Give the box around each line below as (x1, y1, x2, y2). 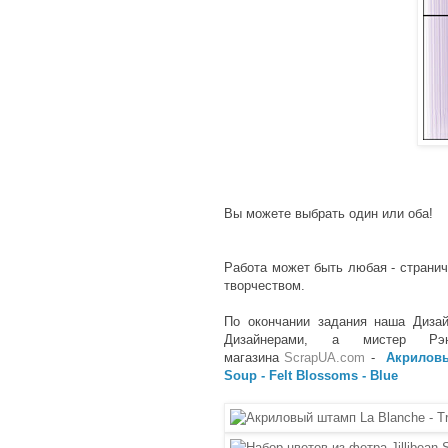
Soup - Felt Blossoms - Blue (224, 368, 398, 384)
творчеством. (224, 278, 305, 294)
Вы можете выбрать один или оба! (224, 206, 433, 222)
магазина (224, 350, 285, 366)
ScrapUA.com (284, 350, 366, 366)
